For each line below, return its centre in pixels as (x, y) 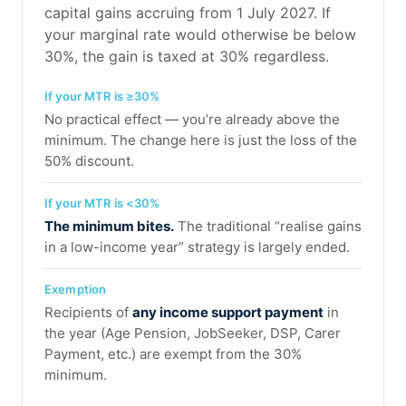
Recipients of (88, 313)
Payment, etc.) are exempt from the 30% (173, 354)
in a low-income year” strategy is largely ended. (197, 247)
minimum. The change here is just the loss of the (201, 140)
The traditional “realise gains (268, 227)
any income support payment (228, 313)
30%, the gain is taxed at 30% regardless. (187, 57)
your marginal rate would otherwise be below (200, 35)
